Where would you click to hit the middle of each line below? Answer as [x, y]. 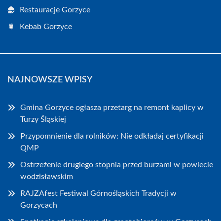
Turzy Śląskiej [43, 119]
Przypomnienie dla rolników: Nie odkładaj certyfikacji [112, 136]
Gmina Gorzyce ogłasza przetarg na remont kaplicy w [112, 108]
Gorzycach [39, 205]
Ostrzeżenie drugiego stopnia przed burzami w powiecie [117, 165]
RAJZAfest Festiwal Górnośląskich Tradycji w [98, 193]
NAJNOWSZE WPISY [50, 80]
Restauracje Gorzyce [55, 10]
